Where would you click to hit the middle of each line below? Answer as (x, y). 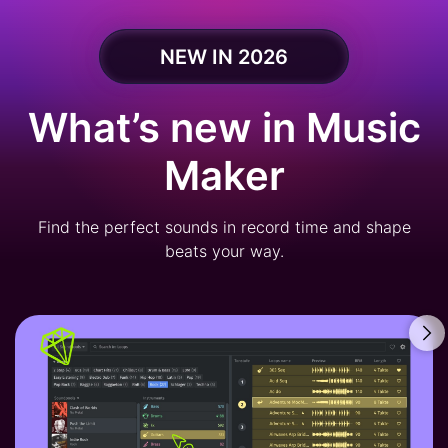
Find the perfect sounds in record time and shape (224, 227)
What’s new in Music (224, 128)
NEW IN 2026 (224, 56)
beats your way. (224, 251)
